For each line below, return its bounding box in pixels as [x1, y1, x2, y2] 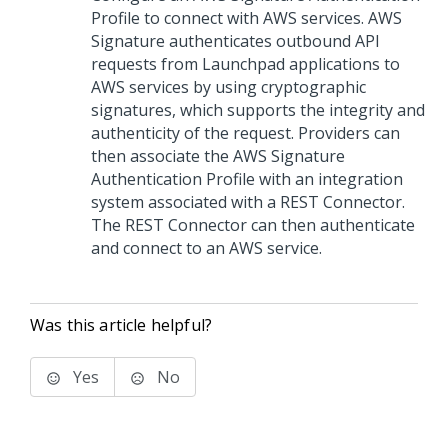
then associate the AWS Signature [91, 145, 345, 167]
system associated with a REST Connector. [91, 191, 405, 213]
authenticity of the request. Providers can [91, 122, 400, 144]
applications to [285, 53, 400, 75]
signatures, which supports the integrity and [91, 99, 425, 121]
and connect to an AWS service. [91, 237, 322, 259]
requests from [91, 53, 202, 75]
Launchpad [202, 53, 285, 75]
